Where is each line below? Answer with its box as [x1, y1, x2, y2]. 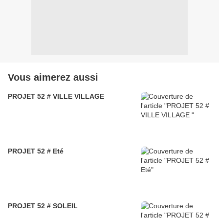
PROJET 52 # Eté [8, 147, 64, 155]
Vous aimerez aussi [8, 72, 98, 83]
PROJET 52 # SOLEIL [8, 202, 78, 210]
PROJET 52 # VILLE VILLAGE [8, 92, 104, 101]
